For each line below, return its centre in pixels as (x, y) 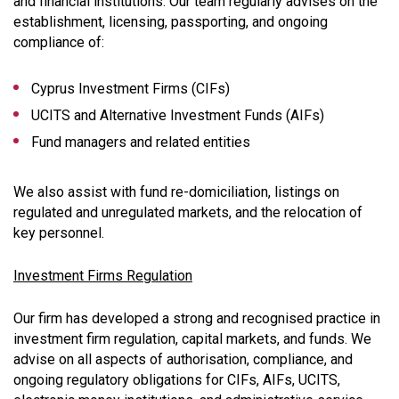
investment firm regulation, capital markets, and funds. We (192, 338)
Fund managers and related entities (141, 142)
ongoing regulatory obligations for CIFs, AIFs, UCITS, (177, 379)
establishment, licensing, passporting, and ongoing (171, 21)
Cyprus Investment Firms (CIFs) (130, 88)
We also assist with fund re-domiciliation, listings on (176, 191)
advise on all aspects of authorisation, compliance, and (183, 359)
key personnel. (59, 232)
